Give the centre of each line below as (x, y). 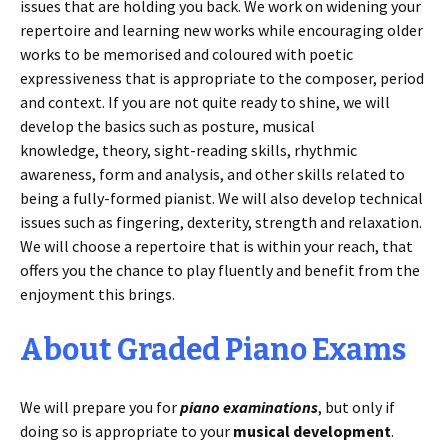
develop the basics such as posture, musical (167, 126)
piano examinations (249, 407)
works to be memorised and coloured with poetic (186, 54)
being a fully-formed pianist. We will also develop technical (221, 198)
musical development (312, 431)
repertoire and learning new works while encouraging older (221, 30)
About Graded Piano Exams (213, 350)
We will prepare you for (100, 407)
